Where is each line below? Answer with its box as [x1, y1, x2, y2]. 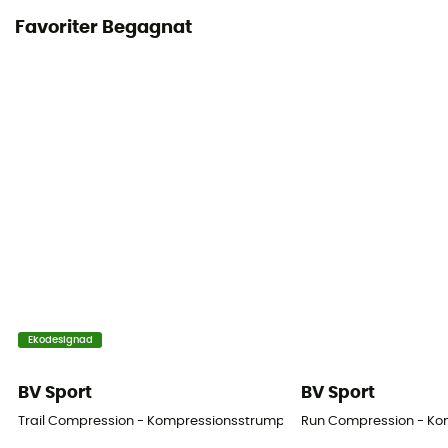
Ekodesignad [27, 335, 93, 346]
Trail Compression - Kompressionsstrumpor [18, 414, 299, 428]
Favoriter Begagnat [15, 19, 192, 38]
